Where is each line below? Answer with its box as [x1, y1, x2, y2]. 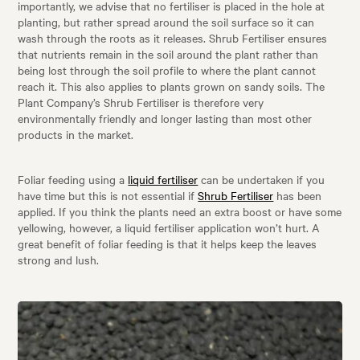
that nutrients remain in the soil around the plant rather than [18, 46, 319, 63]
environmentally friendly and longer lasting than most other [18, 110, 313, 127]
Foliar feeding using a [18, 171, 129, 188]
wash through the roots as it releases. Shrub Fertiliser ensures [18, 30, 328, 47]
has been [273, 187, 322, 204]
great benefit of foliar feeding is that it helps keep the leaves [18, 235, 317, 252]
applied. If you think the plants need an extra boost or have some [18, 203, 342, 220]
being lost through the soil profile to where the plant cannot [18, 62, 317, 79]
